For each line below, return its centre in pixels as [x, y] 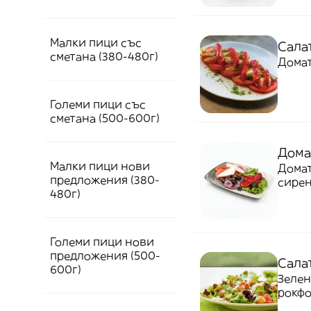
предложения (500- [105, 255]
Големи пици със [98, 104]
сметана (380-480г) [104, 56]
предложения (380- [105, 180]
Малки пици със [96, 42]
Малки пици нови [100, 166]
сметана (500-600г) [105, 118]
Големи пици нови [102, 242]
